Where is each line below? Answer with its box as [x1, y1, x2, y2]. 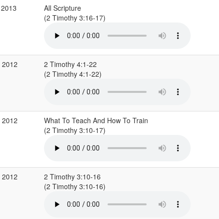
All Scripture [44, 3, 81, 13]
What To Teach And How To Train [44, 115, 148, 125]
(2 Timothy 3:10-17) [44, 125, 108, 135]
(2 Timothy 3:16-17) [44, 13, 108, 22]
